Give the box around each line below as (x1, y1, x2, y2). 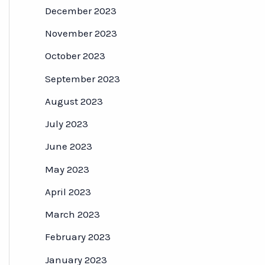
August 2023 (45, 95, 103, 107)
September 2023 (45, 72, 120, 85)
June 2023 (45, 140, 92, 153)
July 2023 (45, 118, 88, 130)
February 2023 (45, 231, 111, 243)
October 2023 (45, 50, 105, 62)
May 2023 (45, 163, 89, 175)
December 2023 (45, 4, 117, 17)
